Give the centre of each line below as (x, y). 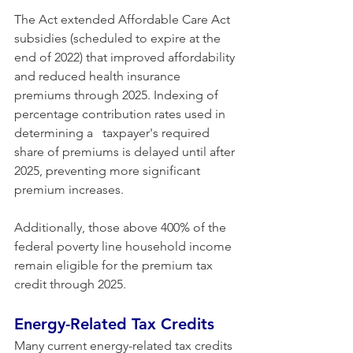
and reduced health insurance (99, 76)
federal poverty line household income (124, 246)
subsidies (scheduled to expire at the (119, 38)
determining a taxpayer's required (113, 133)
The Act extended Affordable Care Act (124, 19)
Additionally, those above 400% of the (122, 227)
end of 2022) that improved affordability (126, 57)
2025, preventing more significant (109, 171)
